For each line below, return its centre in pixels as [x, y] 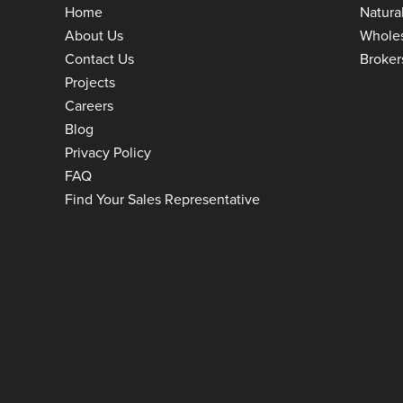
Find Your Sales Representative [162, 198]
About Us [94, 35]
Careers [89, 105]
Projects [90, 81]
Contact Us [99, 58]
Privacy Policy [108, 152]
